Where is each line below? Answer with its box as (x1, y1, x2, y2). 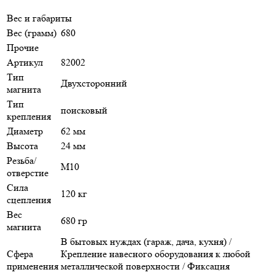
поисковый (61, 104, 107, 117)
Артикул (7, 56, 43, 69)
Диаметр (7, 125, 43, 137)
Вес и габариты (7, 12, 72, 25)
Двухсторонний (61, 77, 127, 90)
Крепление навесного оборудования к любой (61, 248, 250, 260)
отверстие (7, 167, 48, 179)
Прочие (7, 42, 39, 54)
